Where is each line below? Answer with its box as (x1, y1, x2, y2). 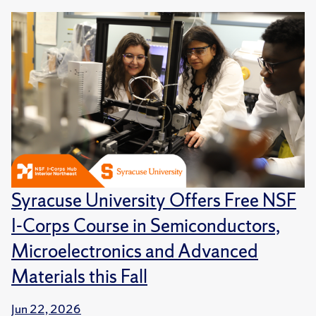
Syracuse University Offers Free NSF (11, 188, 296, 213)
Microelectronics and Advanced (11, 238, 258, 264)
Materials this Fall (11, 264, 147, 289)
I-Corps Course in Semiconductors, (11, 213, 280, 238)
